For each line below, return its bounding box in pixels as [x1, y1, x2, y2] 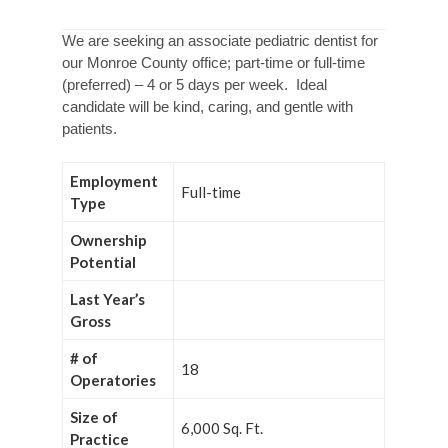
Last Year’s [70, 290, 146, 308]
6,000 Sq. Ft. [181, 419, 264, 437]
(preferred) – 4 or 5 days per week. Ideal [62, 75, 328, 93]
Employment [70, 172, 159, 190]
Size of [70, 408, 119, 426]
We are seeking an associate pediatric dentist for [62, 31, 379, 49]
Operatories [70, 371, 157, 389]
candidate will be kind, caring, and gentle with [62, 97, 354, 115]
